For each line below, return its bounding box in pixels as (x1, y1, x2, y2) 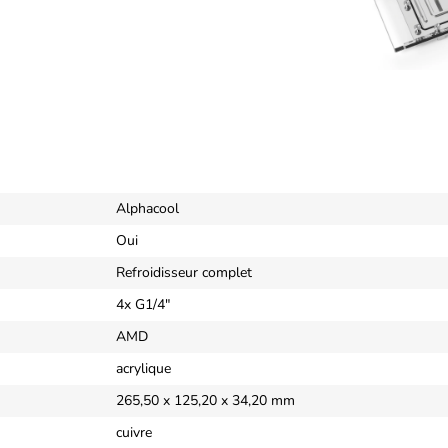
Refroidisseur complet (116, 262, 252, 282)
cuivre (116, 422, 152, 442)
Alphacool (116, 198, 179, 218)
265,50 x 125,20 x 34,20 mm (116, 390, 295, 410)
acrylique (116, 358, 171, 378)
